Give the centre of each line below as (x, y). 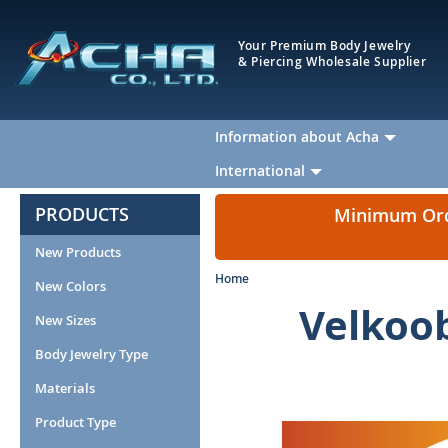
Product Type (75, 422)
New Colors (70, 286)
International (260, 170)
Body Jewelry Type (91, 354)
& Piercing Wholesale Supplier (332, 61)
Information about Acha (297, 136)
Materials (65, 388)
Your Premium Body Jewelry (324, 45)
